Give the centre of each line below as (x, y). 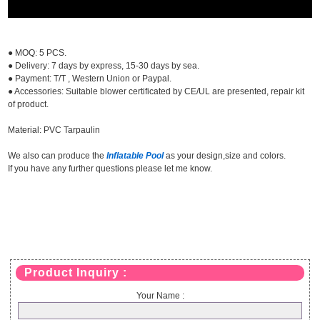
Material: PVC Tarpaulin (54, 130)
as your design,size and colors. (225, 156)
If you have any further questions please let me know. (110, 169)
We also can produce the (57, 156)
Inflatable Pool (135, 156)
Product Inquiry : (75, 273)
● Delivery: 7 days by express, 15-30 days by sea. (104, 66)
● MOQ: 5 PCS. (37, 53)
